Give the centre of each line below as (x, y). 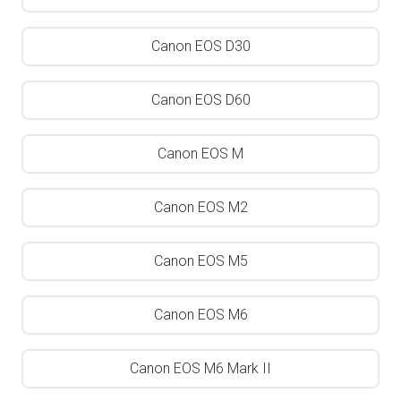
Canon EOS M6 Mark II (200, 368)
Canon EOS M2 (200, 207)
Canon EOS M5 (200, 261)
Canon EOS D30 (200, 46)
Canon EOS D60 (200, 100)
